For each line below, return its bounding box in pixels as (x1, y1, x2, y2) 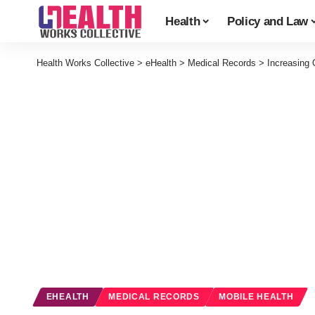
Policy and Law (226, 14, 309, 28)
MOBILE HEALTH (219, 292, 294, 302)
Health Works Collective (37, 58, 134, 68)
